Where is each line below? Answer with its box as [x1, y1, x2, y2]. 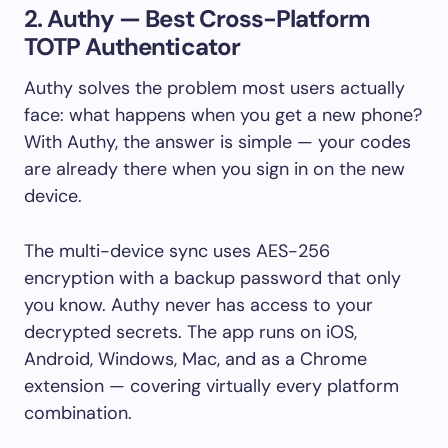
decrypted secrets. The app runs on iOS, [24, 319, 357, 344]
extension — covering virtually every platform [24, 373, 399, 398]
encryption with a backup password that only [24, 265, 401, 290]
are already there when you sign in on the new [24, 156, 405, 181]
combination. [24, 400, 132, 425]
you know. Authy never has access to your [24, 292, 373, 317]
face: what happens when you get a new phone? [24, 102, 422, 127]
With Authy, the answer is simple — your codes [24, 129, 411, 154]
